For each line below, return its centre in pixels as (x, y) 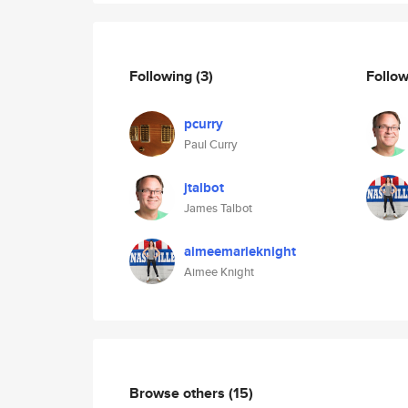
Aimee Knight (219, 272)
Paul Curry (210, 144)
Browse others (179, 393)
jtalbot (204, 188)
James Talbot (218, 208)
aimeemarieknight (240, 251)
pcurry (204, 124)
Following (163, 76)
